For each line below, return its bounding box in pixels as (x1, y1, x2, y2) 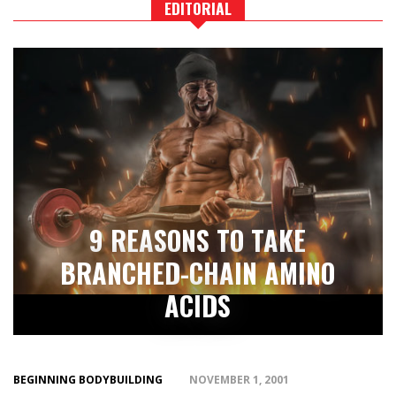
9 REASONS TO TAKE (89, 220, 307, 261)
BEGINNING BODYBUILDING (13, 372, 163, 388)
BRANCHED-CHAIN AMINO (60, 253, 336, 293)
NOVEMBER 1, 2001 (189, 372, 289, 388)
